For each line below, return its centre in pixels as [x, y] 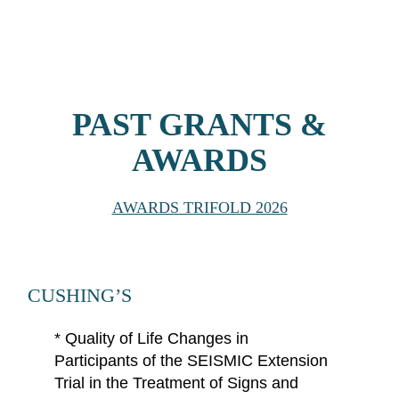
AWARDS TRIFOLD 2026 [199, 207]
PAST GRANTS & [199, 125]
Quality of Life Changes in [156, 338]
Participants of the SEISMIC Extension [191, 360]
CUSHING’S [79, 295]
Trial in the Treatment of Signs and [176, 383]
